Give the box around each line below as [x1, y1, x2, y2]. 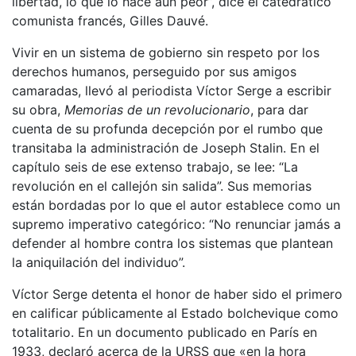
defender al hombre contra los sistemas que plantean [12, 234, 333, 251]
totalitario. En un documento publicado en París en [12, 323, 317, 340]
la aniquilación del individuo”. [12, 253, 185, 270]
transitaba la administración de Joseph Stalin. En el [12, 139, 319, 156]
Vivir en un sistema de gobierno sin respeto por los [12, 44, 319, 60]
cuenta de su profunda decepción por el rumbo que [12, 120, 323, 137]
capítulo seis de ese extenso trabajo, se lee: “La [12, 158, 298, 175]
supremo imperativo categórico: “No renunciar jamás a [12, 215, 341, 232]
